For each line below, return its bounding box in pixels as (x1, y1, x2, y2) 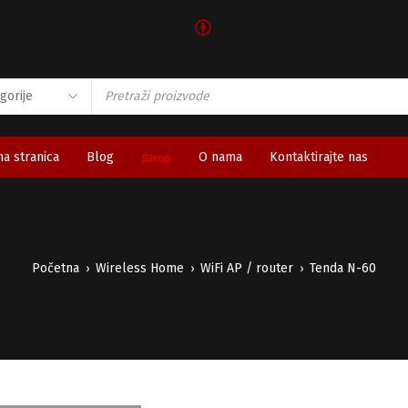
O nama (199, 149, 242, 165)
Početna (32, 260, 79, 276)
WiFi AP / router (200, 260, 293, 276)
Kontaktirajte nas (270, 149, 368, 165)
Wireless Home (96, 260, 184, 276)
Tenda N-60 (310, 260, 376, 276)
